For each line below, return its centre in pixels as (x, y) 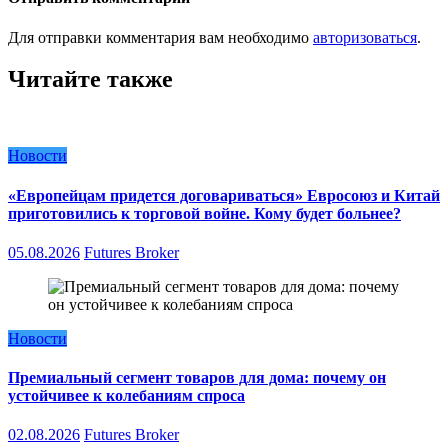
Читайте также (90, 79)
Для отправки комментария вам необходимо (160, 37)
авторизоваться (365, 37)
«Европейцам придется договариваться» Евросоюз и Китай (224, 195)
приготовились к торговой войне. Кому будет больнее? (204, 213)
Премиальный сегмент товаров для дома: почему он (197, 378)
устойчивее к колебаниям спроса (126, 396)
